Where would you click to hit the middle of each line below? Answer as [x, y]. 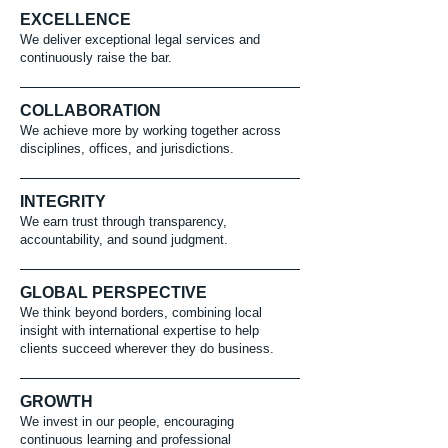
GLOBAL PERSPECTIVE [113, 292]
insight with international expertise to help [139, 330]
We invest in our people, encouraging [127, 421]
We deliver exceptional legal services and [140, 39]
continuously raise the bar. [96, 57]
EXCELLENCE [75, 19]
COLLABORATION [90, 110]
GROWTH [56, 401]
